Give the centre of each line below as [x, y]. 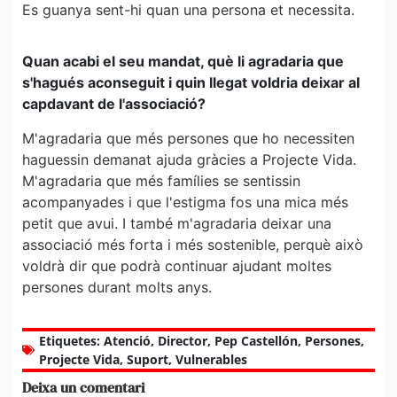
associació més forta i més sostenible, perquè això [193, 244]
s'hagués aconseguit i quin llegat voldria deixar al [191, 83]
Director [183, 341]
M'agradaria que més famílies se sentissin [161, 180]
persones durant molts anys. [117, 287]
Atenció [127, 341]
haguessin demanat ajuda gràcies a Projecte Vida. [189, 159]
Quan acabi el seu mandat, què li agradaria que [183, 62]
